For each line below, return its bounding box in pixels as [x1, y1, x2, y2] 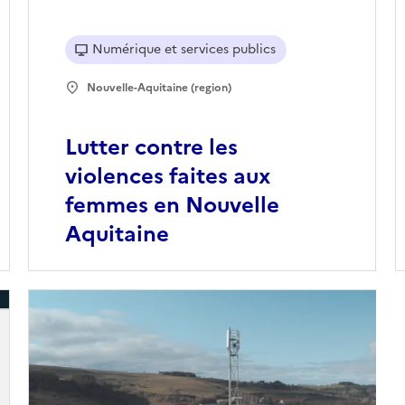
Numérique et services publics [91, 40, 276, 60]
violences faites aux [64, 160, 270, 193]
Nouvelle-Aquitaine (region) [86, 80, 231, 97]
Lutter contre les [64, 131, 238, 165]
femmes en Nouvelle [64, 189, 279, 222]
